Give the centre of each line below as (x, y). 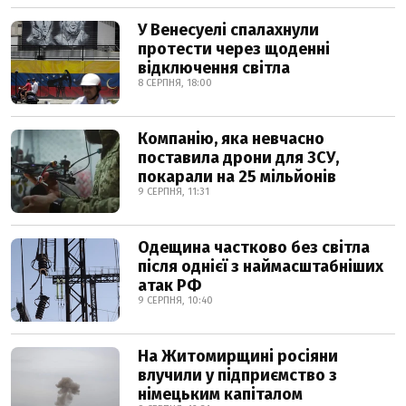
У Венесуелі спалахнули (228, 30)
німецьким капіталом (220, 394)
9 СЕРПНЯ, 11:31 (174, 192)
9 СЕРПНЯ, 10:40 (175, 300)
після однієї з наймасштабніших (261, 266)
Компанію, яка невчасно (231, 139)
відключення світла (214, 68)
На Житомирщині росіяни (238, 356)
